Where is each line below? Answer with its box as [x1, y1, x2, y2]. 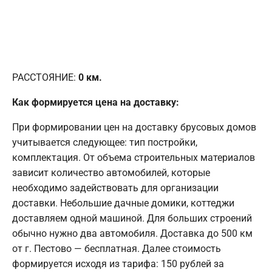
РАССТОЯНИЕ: [12, 71, 78, 83]
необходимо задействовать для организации [12, 182, 219, 194]
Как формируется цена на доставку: [12, 96, 179, 108]
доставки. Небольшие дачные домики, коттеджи [12, 197, 234, 209]
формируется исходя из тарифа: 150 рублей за [12, 257, 224, 270]
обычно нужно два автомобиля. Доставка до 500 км [12, 227, 253, 239]
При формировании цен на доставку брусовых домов [12, 121, 256, 133]
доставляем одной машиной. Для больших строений [12, 212, 252, 224]
